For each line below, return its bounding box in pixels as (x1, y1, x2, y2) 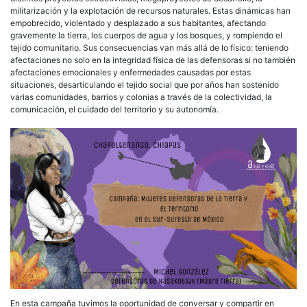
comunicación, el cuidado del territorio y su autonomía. (10, 103, 219, 114)
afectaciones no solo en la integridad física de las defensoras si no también (10, 54, 295, 65)
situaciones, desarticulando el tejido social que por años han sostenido (10, 79, 279, 90)
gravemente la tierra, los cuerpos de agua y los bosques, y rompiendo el (10, 29, 282, 40)
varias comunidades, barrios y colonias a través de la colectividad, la (10, 91, 272, 102)
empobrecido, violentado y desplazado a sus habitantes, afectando (10, 17, 266, 28)
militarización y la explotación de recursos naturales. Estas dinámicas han (10, 5, 291, 16)
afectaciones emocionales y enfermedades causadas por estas (10, 66, 251, 77)
